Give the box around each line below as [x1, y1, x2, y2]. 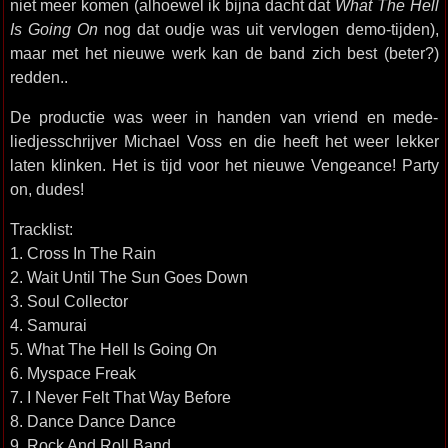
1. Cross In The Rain [9, 244, 156, 262]
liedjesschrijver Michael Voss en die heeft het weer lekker [9, 132, 439, 150]
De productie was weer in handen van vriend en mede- [9, 108, 439, 126]
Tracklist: [9, 220, 73, 238]
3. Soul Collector [9, 292, 128, 310]
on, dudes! [9, 180, 84, 198]
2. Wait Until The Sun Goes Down [9, 268, 248, 286]
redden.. [9, 68, 68, 86]
